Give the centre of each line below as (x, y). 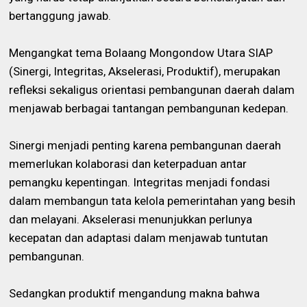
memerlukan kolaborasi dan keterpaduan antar (128, 163)
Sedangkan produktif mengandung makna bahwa (135, 293)
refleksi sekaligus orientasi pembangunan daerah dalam (152, 89)
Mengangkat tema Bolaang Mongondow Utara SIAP (141, 52)
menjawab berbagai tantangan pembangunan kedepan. (149, 108)
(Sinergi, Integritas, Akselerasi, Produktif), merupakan (145, 71)
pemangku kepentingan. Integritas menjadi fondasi (140, 182)
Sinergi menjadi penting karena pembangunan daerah (145, 145)
